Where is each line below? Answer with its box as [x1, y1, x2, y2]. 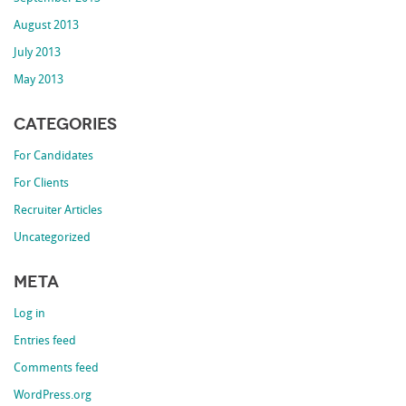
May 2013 [14, 74, 64, 87]
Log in [14, 307, 46, 320]
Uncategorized [14, 232, 92, 245]
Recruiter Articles [14, 205, 103, 217]
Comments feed [14, 362, 100, 374]
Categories [14, 113, 118, 134]
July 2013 [14, 47, 62, 60]
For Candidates [14, 150, 94, 163]
